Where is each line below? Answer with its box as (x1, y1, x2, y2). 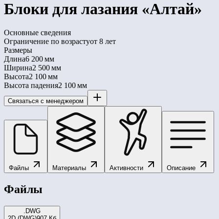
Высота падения (4, 81, 58, 89)
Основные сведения (4, 28, 71, 37)
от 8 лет (90, 37, 116, 45)
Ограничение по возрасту (4, 37, 90, 45)
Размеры (4, 45, 32, 54)
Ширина (4, 63, 32, 72)
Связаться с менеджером (8, 97, 84, 105)
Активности (109, 164, 145, 172)
